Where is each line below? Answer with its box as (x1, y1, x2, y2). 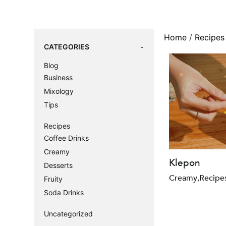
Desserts (44, 160, 73, 169)
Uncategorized (44, 209, 93, 218)
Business (44, 73, 73, 82)
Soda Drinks (44, 188, 84, 197)
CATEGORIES (44, 42, 89, 51)
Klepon (169, 156, 201, 169)
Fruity (44, 174, 63, 183)
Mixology (44, 86, 74, 95)
